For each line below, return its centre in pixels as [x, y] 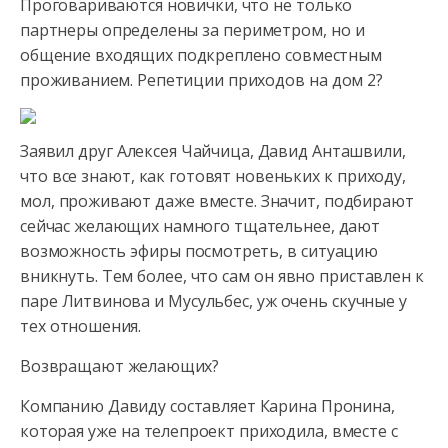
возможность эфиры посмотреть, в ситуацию [199, 251]
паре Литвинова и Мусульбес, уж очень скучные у [213, 301]
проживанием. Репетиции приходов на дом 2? [202, 80]
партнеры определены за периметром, [173, 30]
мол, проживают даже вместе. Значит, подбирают [217, 201]
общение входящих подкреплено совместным [201, 55]
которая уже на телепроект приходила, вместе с [209, 431]
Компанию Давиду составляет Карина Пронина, [207, 406]
